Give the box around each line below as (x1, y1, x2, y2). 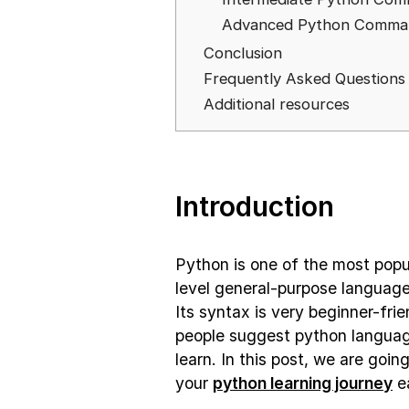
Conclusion (204, 44, 282, 62)
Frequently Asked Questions (204, 69, 405, 88)
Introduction (175, 190, 334, 223)
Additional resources (204, 95, 350, 113)
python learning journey (213, 373, 393, 393)
